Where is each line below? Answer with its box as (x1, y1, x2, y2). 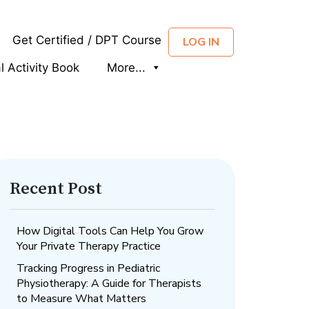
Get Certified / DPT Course (12, 33, 161, 47)
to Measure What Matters (17, 291, 147, 306)
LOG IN (182, 34, 219, 50)
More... (106, 61, 146, 74)
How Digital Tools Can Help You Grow (17, 223, 204, 239)
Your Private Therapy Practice (17, 239, 161, 254)
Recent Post (10, 179, 103, 199)
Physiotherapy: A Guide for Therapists (17, 276, 202, 291)
